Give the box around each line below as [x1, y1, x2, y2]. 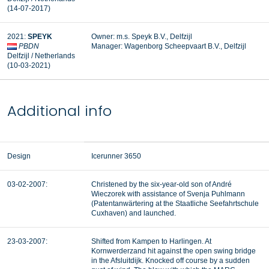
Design [7, 152, 31, 160]
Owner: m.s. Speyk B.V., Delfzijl [91, 32, 192, 41]
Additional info [7, 101, 112, 121]
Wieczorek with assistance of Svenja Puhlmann [91, 190, 245, 198]
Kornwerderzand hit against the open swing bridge [91, 247, 256, 255]
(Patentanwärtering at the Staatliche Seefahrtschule [91, 199, 259, 208]
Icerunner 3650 [91, 152, 141, 160]
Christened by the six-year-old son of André [91, 180, 232, 189]
